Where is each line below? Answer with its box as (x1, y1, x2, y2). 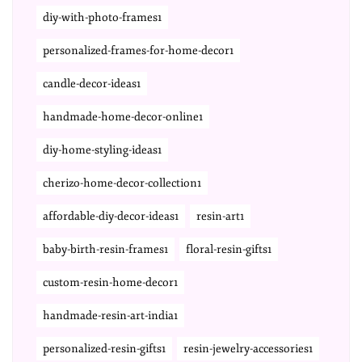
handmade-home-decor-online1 (43, 110, 203, 124)
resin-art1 (196, 209, 244, 223)
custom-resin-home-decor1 (43, 276, 178, 289)
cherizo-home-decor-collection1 (43, 176, 201, 190)
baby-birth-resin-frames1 (43, 242, 168, 256)
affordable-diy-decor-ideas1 (43, 209, 179, 223)
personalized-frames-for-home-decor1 (43, 44, 234, 57)
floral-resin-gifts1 (186, 242, 271, 256)
